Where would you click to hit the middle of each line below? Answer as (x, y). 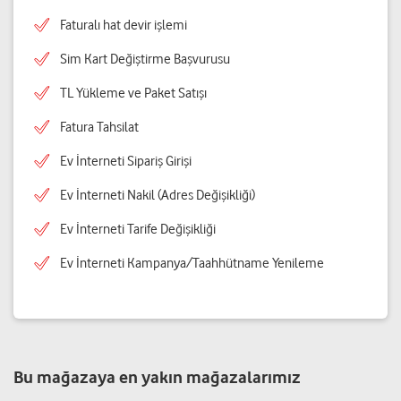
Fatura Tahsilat (99, 128)
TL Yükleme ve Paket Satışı (133, 94)
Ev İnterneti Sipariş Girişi (126, 162)
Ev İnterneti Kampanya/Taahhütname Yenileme (192, 264)
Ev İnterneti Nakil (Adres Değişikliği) (158, 196)
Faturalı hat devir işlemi (124, 26)
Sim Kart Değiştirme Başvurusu (145, 60)
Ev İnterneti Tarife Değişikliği (138, 230)
